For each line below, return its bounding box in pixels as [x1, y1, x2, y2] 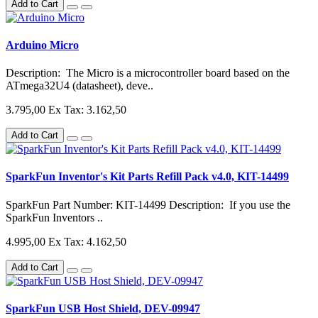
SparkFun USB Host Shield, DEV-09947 [6, 302, 200, 314]
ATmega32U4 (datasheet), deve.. [6, 79, 153, 92]
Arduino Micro [6, 38, 79, 51]
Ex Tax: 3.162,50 [48, 104, 126, 116]
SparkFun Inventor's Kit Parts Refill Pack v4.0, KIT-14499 [6, 170, 289, 183]
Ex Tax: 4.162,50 [48, 235, 126, 248]
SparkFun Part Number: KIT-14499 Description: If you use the [6, 198, 290, 211]
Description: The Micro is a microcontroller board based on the [6, 67, 290, 79]
